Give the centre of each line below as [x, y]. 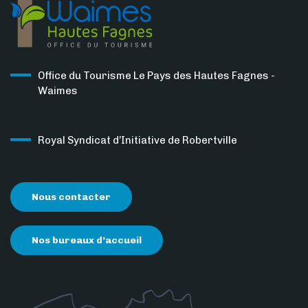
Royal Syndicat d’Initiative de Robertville [137, 140]
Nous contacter [71, 197]
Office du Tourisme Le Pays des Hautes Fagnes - [156, 75]
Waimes [58, 90]
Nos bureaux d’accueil [87, 240]
